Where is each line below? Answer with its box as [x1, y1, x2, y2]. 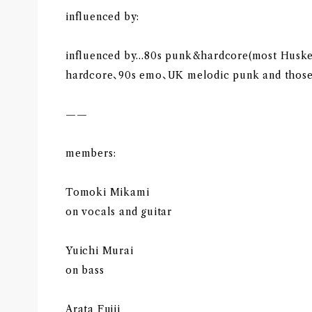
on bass [65, 263, 104, 276]
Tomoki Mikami [65, 185, 150, 198]
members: [65, 146, 116, 159]
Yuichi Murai [65, 244, 134, 257]
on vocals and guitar [65, 205, 172, 218]
